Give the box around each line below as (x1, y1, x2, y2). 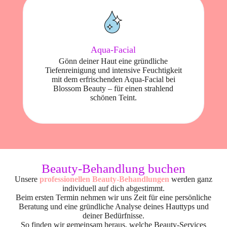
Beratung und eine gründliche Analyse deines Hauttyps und (18, 202, 209, 211)
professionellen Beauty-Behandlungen (40, 175, 169, 183)
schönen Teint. (90, 93, 137, 102)
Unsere (15, 175, 40, 183)
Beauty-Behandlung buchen (42, 162, 185, 175)
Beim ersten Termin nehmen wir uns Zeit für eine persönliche (16, 193, 211, 202)
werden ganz (169, 175, 212, 183)
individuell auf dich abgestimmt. (62, 184, 165, 193)
